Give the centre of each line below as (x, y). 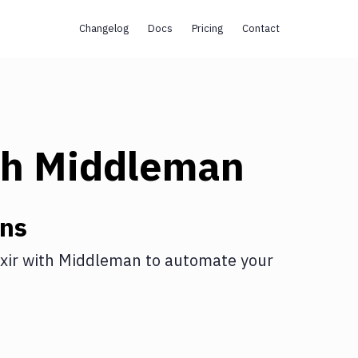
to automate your (207, 260)
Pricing (207, 28)
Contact (261, 28)
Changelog (103, 28)
